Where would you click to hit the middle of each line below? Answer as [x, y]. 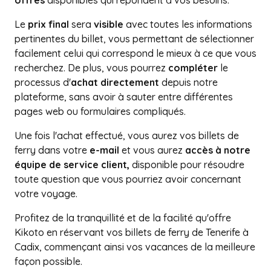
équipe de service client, [72, 165]
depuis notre [188, 82]
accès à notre [218, 150]
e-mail [104, 150]
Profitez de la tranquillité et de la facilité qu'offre [123, 218]
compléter [193, 68]
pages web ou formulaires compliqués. [100, 111]
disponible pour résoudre [187, 165]
